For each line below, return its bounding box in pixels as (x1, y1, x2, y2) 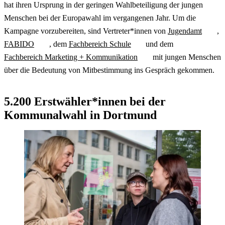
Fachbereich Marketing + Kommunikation (4, 52, 138, 61)
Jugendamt (168, 26, 202, 35)
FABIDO (4, 39, 34, 48)
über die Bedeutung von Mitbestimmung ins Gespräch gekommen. (4, 65, 214, 74)
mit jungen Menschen (150, 52, 221, 61)
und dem (144, 39, 174, 48)
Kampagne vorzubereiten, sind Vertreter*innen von (4, 26, 168, 35)
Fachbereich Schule (68, 39, 131, 48)
